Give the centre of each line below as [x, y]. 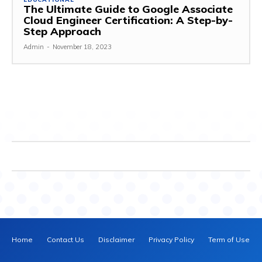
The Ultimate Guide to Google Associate [128, 9]
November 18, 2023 [82, 46]
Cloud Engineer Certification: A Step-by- [128, 20]
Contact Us [65, 239]
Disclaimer [116, 239]
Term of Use [229, 239]
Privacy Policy [171, 239]
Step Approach [62, 31]
